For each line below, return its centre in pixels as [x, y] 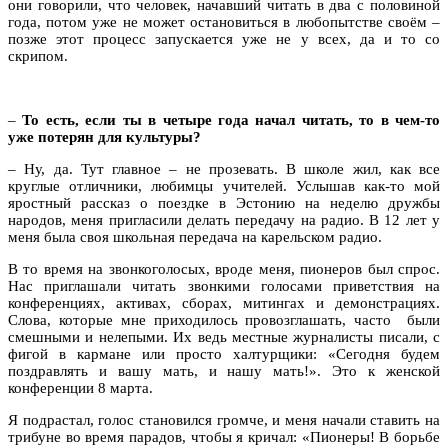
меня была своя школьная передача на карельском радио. [195, 236]
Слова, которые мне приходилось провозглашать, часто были [224, 319]
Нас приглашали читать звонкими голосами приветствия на [224, 285]
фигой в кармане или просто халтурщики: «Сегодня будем [224, 353]
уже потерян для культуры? [104, 136]
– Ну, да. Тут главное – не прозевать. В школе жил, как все [224, 168]
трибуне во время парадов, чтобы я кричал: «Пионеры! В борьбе [224, 436]
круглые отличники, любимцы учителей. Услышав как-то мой [224, 185]
